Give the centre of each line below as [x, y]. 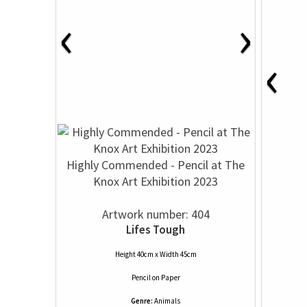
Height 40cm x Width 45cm [156, 254]
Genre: [142, 301]
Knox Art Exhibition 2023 [156, 181]
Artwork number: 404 [156, 214]
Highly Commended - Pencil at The [156, 165]
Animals [167, 301]
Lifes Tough [156, 230]
